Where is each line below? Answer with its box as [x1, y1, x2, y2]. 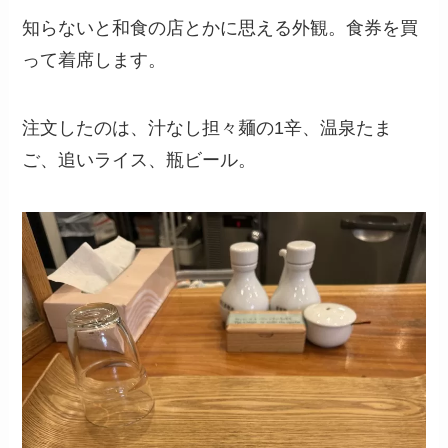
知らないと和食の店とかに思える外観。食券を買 [22, 18, 419, 39]
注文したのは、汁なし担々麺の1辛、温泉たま [22, 117, 393, 138]
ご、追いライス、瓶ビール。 [22, 149, 257, 170]
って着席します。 [22, 50, 167, 71]
